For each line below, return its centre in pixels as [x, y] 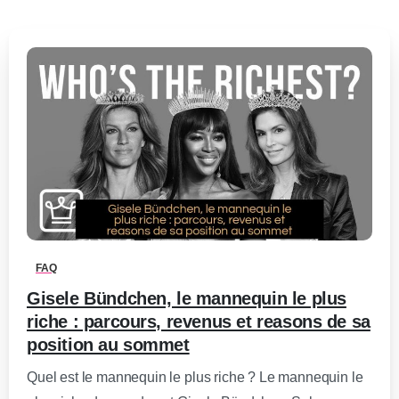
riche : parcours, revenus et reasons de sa [199, 322]
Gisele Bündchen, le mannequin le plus [187, 299]
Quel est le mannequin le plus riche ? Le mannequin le [195, 378]
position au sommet [108, 345]
